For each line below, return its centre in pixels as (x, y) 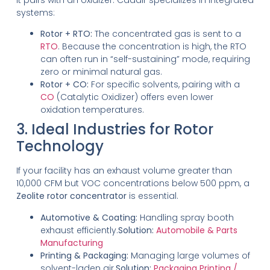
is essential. (152, 196)
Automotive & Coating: (89, 217)
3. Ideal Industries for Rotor (115, 130)
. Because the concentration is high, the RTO (152, 47)
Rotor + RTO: (66, 34)
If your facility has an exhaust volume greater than (124, 171)
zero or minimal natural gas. (101, 72)
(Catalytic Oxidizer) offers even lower (133, 97)
